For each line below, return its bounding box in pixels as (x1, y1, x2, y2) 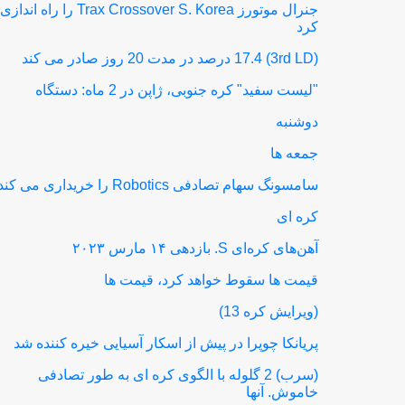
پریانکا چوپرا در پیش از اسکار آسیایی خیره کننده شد (14, 335, 319, 351)
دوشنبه (276, 114, 319, 129)
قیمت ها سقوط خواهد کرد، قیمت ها (104, 272, 319, 287)
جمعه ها (270, 146, 319, 161)
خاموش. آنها (246, 384, 319, 400)
